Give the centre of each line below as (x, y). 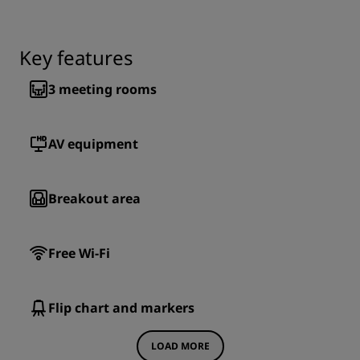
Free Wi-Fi (79, 253)
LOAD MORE (180, 346)
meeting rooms (108, 89)
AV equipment (93, 144)
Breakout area (94, 198)
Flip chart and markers (121, 308)
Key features (76, 57)
